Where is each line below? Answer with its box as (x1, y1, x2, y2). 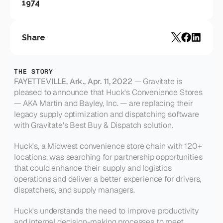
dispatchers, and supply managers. (14, 185, 135, 195)
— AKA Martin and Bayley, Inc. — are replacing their (14, 98, 193, 109)
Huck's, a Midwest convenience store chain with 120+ (14, 141, 202, 151)
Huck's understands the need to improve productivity (14, 206, 199, 216)
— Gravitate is (132, 76, 183, 87)
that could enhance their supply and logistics (14, 163, 172, 173)
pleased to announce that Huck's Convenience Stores (14, 87, 203, 98)
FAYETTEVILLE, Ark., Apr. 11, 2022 (14, 76, 132, 87)
